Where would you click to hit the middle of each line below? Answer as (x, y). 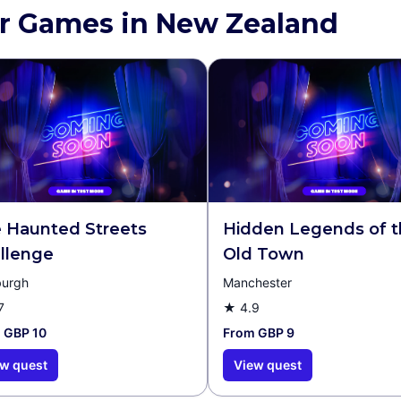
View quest (268, 365)
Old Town (264, 254)
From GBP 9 (259, 333)
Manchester (257, 282)
